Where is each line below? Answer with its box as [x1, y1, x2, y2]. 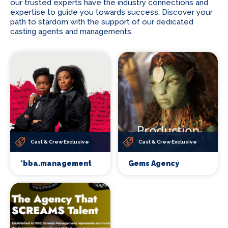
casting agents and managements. [10, 27, 133, 36]
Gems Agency [128, 159, 179, 167]
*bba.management [20, 159, 92, 167]
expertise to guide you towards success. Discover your [10, 8, 213, 17]
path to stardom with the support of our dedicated [10, 17, 193, 26]
